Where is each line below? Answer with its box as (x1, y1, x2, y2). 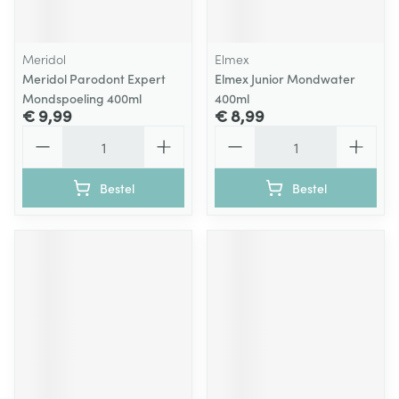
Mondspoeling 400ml (22, 89, 142, 107)
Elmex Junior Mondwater (215, 69, 355, 87)
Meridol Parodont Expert (22, 69, 166, 87)
